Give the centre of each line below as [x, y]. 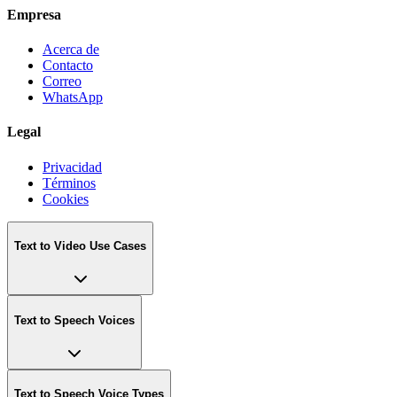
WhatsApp [73, 97]
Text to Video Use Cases [80, 246]
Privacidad [72, 167]
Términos [69, 183]
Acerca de [71, 50]
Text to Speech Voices [74, 320]
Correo [62, 82]
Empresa [34, 14]
